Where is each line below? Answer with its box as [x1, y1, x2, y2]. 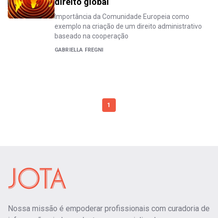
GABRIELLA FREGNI [54, 47, 104, 53]
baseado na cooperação [54, 32, 128, 40]
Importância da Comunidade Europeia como [54, 13, 189, 20]
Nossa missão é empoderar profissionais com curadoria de [8, 204, 210, 213]
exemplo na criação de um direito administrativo [54, 22, 202, 30]
